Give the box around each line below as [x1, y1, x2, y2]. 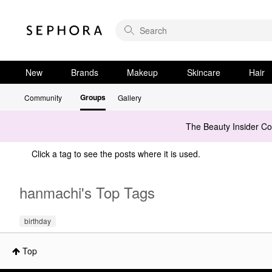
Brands [71, 66, 99, 78]
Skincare [186, 66, 220, 78]
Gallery [118, 92, 141, 103]
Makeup [127, 66, 158, 78]
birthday [24, 215, 51, 226]
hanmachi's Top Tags [19, 181, 155, 203]
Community [24, 92, 62, 103]
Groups [80, 92, 106, 103]
